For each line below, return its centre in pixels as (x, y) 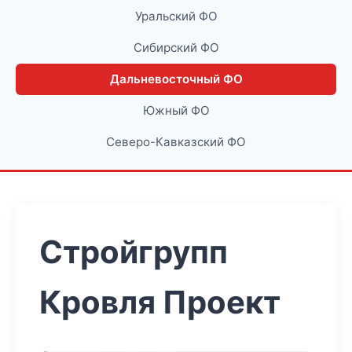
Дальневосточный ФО (176, 79)
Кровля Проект (160, 302)
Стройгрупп (134, 252)
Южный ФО (176, 110)
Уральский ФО (176, 16)
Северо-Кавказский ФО (176, 142)
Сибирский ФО (176, 48)
